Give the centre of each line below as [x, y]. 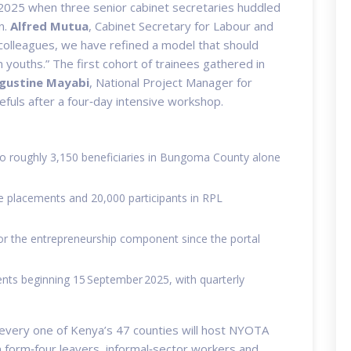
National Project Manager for [174, 82]
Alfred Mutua [49, 25]
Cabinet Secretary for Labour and [184, 25]
